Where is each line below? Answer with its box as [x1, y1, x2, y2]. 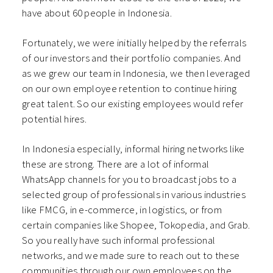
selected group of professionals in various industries [22, 187, 246, 201]
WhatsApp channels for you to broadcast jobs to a [22, 172, 237, 186]
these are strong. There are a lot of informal [22, 157, 210, 171]
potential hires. [22, 112, 89, 126]
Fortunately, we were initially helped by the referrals [22, 35, 247, 49]
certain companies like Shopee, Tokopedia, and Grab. [22, 218, 250, 232]
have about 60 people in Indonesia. [22, 5, 174, 19]
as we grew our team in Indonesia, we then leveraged [22, 66, 250, 80]
